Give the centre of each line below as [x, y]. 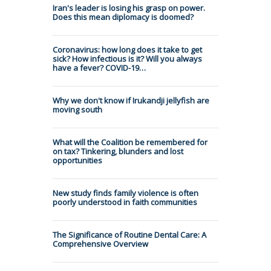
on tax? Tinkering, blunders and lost [118, 151]
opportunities [77, 160]
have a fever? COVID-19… [99, 67]
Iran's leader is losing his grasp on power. [129, 8]
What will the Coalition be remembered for [130, 142]
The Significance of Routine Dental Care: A [129, 234]
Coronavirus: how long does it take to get [127, 49]
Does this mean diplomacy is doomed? [123, 17]
